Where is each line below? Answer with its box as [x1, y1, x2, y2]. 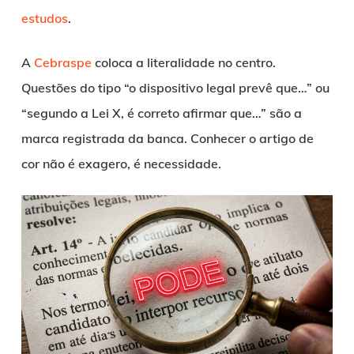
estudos [21, 9, 68, 26]
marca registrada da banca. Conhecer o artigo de [21, 130, 314, 146]
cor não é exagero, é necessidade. [21, 155, 221, 171]
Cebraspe [33, 54, 92, 70]
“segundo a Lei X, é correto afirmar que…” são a [21, 104, 302, 121]
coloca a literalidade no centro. [91, 54, 276, 70]
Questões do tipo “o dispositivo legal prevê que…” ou [21, 79, 330, 96]
